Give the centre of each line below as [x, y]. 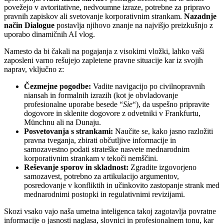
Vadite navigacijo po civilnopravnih [148, 86]
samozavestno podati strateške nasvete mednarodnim [107, 149]
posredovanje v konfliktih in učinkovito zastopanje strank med [122, 185]
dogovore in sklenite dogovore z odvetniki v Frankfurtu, [112, 113]
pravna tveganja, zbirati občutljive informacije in [100, 140]
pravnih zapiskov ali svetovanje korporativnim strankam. [94, 16]
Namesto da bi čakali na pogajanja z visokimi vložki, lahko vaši [104, 51]
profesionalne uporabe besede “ [73, 104]
